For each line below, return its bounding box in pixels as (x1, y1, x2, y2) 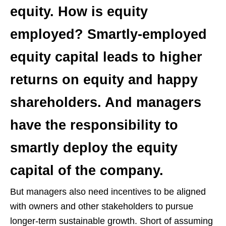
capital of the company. (10, 162, 163, 178)
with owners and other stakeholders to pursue (10, 201, 193, 211)
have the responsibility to (10, 117, 178, 133)
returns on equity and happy (10, 72, 198, 87)
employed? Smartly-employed (10, 26, 207, 42)
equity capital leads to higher (10, 49, 202, 65)
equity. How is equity (10, 4, 148, 19)
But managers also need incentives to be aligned (10, 186, 206, 197)
